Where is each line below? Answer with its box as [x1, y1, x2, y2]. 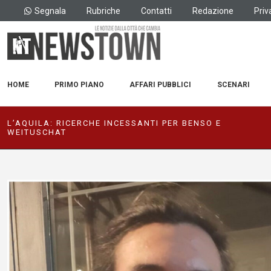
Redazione [192, 5, 233, 16]
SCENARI [217, 80, 250, 89]
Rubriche [87, 5, 120, 16]
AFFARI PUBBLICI [129, 80, 192, 89]
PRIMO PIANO [54, 80, 105, 89]
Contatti [141, 5, 172, 16]
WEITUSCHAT [7, 128, 67, 137]
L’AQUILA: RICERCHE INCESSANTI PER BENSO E [7, 119, 221, 128]
